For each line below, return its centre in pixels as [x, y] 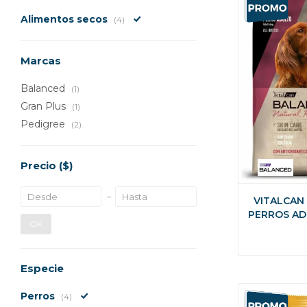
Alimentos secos [65, 19]
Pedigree [44, 124]
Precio [40, 165]
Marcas [41, 61]
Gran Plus [45, 106]
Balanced [44, 88]
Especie [42, 268]
